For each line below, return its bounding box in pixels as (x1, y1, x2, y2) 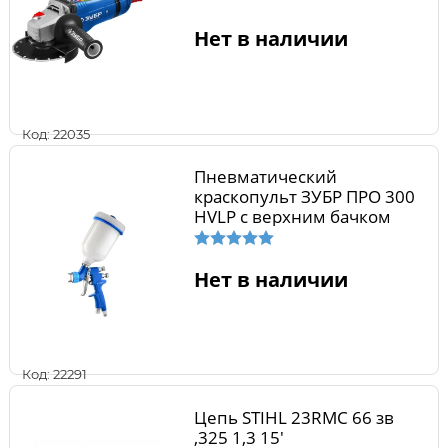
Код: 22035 (22, 125, 90, 142)
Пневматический (193, 165, 337, 189)
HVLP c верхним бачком (193, 205, 391, 229)
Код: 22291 (22, 366, 87, 383)
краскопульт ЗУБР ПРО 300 (193, 185, 415, 209)
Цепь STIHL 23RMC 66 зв (193, 405, 394, 429)
